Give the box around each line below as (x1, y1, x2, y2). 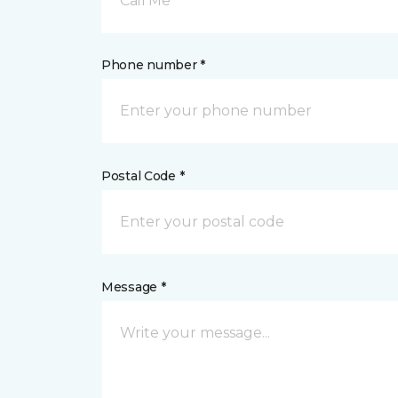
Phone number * (101, 57, 206, 73)
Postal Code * (101, 168, 185, 184)
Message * (101, 279, 166, 295)
